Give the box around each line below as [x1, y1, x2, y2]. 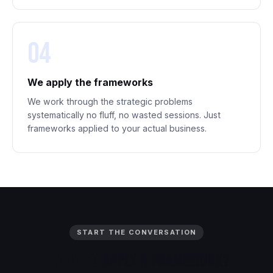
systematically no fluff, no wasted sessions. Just [27, 110, 221, 120]
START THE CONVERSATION [76, 228, 197, 236]
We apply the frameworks [27, 76, 153, 88]
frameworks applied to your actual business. [27, 123, 207, 133]
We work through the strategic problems [27, 96, 193, 107]
